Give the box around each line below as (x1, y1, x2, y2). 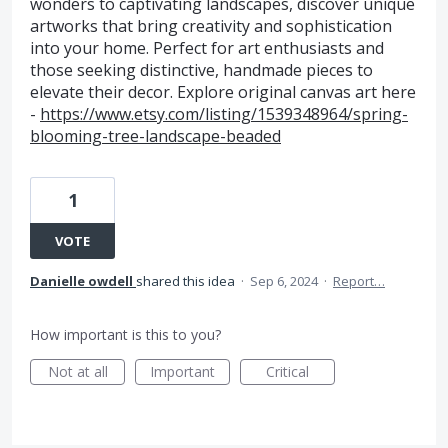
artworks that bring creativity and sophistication (30, 15, 392, 37)
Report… (333, 272, 385, 290)
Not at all (47, 362, 108, 381)
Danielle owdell (30, 272, 133, 290)
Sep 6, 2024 (250, 272, 318, 290)
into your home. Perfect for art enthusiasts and (30, 37, 384, 59)
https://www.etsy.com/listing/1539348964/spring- (40, 103, 408, 125)
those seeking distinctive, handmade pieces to (30, 59, 373, 81)
